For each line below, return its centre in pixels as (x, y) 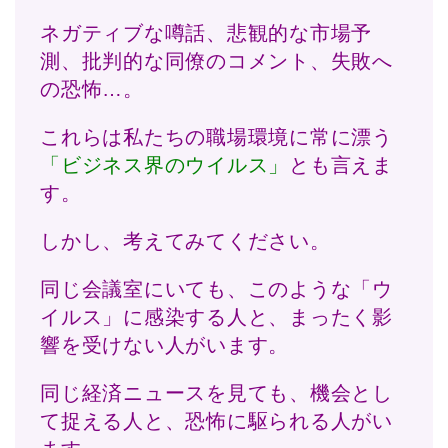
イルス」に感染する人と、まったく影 (216, 317)
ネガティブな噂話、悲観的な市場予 (206, 33)
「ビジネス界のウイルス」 (165, 165)
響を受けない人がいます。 (165, 345)
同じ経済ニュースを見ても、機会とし (216, 393)
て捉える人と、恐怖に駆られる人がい (216, 421)
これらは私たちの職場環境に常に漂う (216, 137)
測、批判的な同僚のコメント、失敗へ (216, 61)
